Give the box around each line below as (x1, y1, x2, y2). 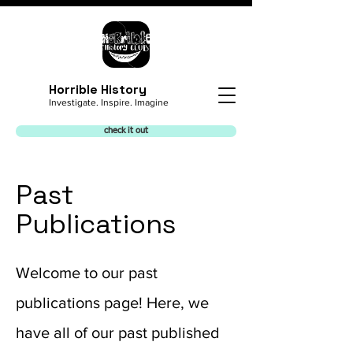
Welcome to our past (16, 264, 158, 281)
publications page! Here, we (16, 294, 209, 311)
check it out (104, 126, 148, 136)
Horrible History (49, 81, 147, 98)
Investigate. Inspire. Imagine (49, 97, 169, 108)
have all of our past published (16, 324, 220, 341)
